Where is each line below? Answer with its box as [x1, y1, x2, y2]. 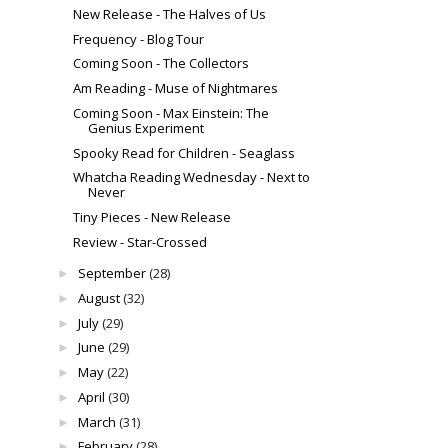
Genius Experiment [88, 118, 205, 137]
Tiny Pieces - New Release [73, 208, 232, 227]
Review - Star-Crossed [73, 232, 208, 251]
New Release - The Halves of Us [73, 4, 267, 23]
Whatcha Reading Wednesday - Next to [73, 168, 311, 187]
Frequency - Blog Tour [73, 29, 205, 48]
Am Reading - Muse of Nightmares [73, 79, 279, 98]
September [77, 264, 146, 283]
